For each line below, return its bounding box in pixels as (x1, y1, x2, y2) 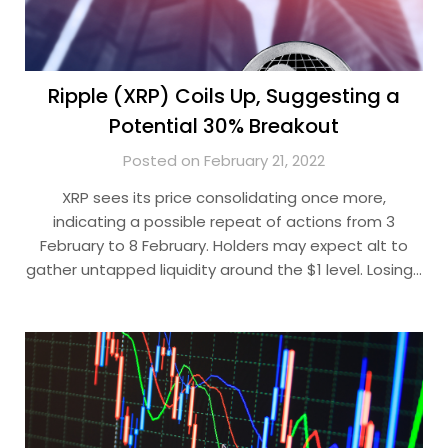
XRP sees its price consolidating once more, (62, 187, 386, 208)
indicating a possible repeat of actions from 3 (53, 211, 395, 232)
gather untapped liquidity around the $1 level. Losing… (26, 259, 422, 280)
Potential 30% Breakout (109, 112, 339, 140)
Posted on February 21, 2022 (123, 150, 325, 171)
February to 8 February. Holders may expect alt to (40, 235, 408, 256)
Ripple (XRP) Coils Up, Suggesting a (48, 82, 400, 110)
